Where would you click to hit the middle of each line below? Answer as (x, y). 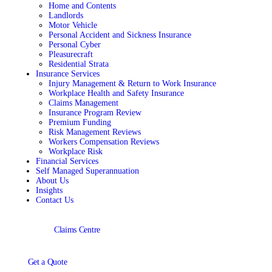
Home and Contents (82, 6)
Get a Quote (47, 262)
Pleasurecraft (70, 55)
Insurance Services (67, 74)
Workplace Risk (75, 152)
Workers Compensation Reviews (104, 142)
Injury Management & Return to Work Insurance (132, 84)
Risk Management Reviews (94, 132)
